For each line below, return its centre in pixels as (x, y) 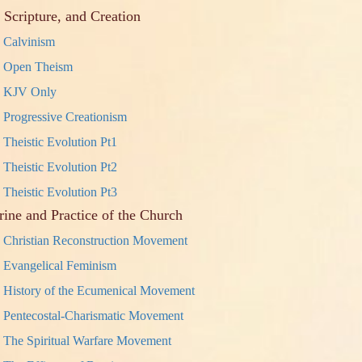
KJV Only (30, 92)
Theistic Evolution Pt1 (61, 142)
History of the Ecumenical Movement (99, 290)
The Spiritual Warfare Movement (88, 341)
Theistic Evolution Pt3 (61, 192)
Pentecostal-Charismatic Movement (94, 316)
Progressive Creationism (65, 117)
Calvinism (29, 42)
